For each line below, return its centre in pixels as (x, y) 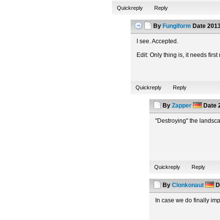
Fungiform (177, 26)
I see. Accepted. (158, 41)
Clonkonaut (188, 185)
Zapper (182, 106)
